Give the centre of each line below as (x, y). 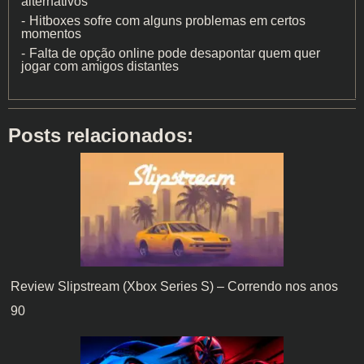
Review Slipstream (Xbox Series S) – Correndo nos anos (174, 286)
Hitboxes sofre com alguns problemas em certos (167, 21)
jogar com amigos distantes (100, 67)
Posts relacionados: (101, 135)
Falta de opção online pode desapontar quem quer (175, 54)
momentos (51, 34)
